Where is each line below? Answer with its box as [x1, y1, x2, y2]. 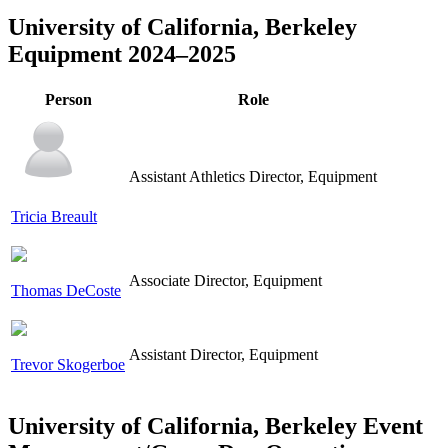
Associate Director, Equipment [129, 272, 322, 290]
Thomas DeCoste [11, 282, 121, 300]
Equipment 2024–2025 [8, 41, 236, 68]
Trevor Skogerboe [11, 356, 125, 374]
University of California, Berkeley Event [8, 413, 423, 440]
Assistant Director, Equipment [129, 346, 318, 364]
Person [44, 91, 92, 109]
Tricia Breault [11, 208, 97, 226]
